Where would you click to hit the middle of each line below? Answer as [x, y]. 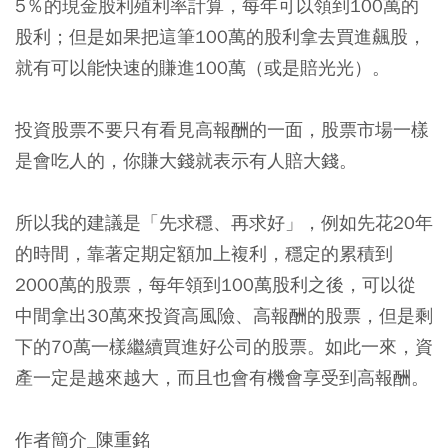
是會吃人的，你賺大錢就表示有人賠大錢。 [186, 160]
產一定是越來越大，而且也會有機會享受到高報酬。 [222, 377]
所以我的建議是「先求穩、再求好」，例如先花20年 [224, 222]
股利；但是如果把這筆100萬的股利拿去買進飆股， [220, 36]
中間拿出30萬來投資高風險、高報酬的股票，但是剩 [224, 315]
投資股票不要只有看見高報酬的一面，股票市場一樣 [222, 129]
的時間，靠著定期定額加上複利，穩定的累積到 [204, 253]
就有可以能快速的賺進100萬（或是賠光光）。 [202, 67]
